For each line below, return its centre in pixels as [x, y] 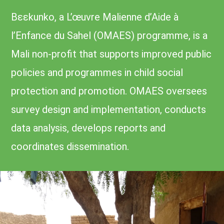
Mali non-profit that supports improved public [111, 54]
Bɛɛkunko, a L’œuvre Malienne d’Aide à [95, 17]
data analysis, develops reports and [88, 128]
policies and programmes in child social [97, 72]
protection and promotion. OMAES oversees [109, 91]
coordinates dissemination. [70, 146]
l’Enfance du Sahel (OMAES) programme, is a [109, 35]
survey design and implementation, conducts [109, 109]
